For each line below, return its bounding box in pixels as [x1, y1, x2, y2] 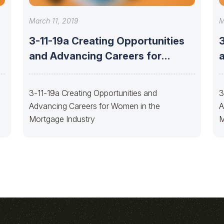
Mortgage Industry [29, 113, 95, 124]
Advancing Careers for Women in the [29, 100, 160, 111]
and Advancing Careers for [29, 49, 161, 62]
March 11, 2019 [29, 16, 78, 25]
